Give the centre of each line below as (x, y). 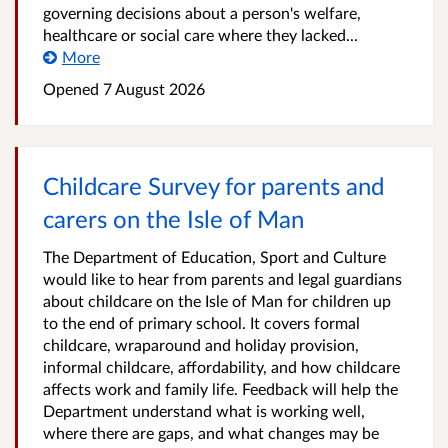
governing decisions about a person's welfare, (202, 12)
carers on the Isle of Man (173, 218)
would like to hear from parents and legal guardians (222, 278)
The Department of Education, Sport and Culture (214, 256)
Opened (71, 88)
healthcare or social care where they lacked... (200, 34)
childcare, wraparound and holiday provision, (201, 344)
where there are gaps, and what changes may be (211, 432)
